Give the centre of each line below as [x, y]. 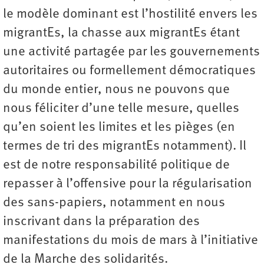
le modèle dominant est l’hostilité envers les [130, 14]
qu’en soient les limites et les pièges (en [119, 127]
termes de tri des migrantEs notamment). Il [125, 146]
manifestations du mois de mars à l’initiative [131, 240]
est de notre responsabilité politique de [116, 165]
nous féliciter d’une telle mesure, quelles [121, 108]
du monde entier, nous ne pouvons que [116, 90]
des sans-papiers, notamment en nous [114, 203]
